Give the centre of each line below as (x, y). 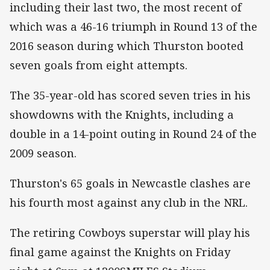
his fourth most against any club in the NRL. (129, 202)
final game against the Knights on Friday (120, 252)
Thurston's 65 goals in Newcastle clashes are (130, 183)
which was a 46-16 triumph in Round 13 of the (133, 26)
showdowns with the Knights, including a (122, 114)
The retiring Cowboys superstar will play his (130, 233)
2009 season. (43, 153)
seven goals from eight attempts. (99, 65)
